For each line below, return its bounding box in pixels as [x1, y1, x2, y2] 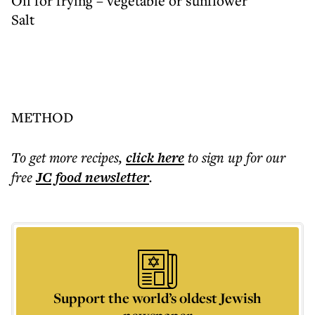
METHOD [11, 108, 73, 127]
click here [126, 148, 184, 167]
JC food [36, 167, 82, 187]
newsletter [82, 167, 149, 187]
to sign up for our [188, 148, 285, 167]
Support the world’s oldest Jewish [53, 288, 262, 307]
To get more [11, 148, 81, 167]
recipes [81, 148, 119, 167]
